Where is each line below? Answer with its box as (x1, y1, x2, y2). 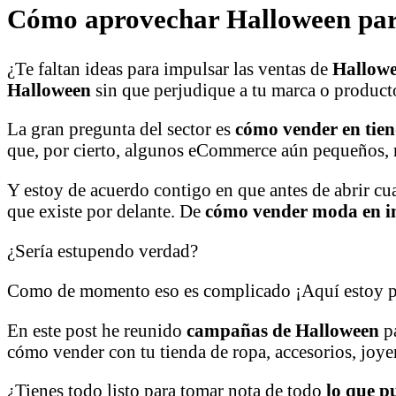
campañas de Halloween (187, 319, 384, 340)
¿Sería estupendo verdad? (7, 240, 198, 262)
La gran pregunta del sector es (7, 118, 235, 140)
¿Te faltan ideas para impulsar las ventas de (7, 57, 332, 79)
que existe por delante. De (7, 201, 205, 222)
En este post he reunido (7, 319, 187, 340)
